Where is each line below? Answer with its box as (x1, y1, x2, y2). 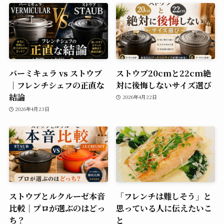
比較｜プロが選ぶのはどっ (8, 202, 105, 214)
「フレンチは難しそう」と (116, 190, 212, 202)
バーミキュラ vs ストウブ (8, 66, 102, 79)
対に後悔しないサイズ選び (116, 78, 212, 91)
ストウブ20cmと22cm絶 (116, 66, 211, 79)
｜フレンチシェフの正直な (8, 78, 104, 91)
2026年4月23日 (15, 105, 50, 113)
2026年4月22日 (122, 93, 157, 101)
